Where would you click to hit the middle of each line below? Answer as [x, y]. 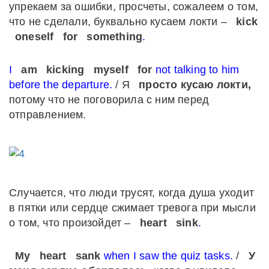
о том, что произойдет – [71, 223]
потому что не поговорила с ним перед [109, 100]
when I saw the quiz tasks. [167, 256]
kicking [65, 70]
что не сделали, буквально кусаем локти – [120, 22]
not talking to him [196, 70]
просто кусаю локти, [195, 85]
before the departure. [61, 85]
